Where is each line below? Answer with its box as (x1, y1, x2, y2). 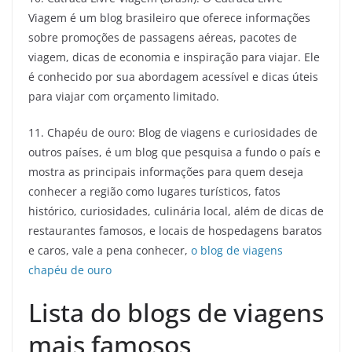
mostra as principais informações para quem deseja (28, 164, 303, 179)
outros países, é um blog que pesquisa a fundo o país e (28, 145, 321, 159)
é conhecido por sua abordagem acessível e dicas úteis (28, 69, 318, 84)
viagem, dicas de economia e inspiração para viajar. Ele (28, 49, 320, 64)
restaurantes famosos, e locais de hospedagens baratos (28, 223, 322, 238)
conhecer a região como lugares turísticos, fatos (28, 184, 280, 199)
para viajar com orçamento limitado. (28, 89, 219, 104)
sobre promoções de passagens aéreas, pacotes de (28, 30, 297, 45)
